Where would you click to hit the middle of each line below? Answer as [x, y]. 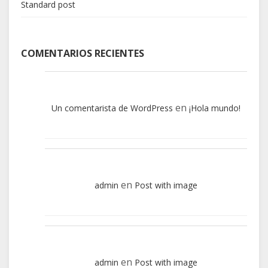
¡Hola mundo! [215, 108]
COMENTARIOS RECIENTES [83, 53]
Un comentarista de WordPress [112, 108]
